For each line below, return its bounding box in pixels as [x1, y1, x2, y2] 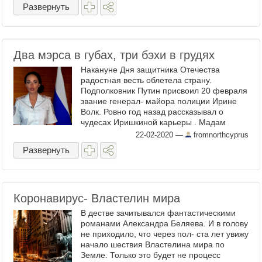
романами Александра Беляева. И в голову [81, 219, 248, 228]
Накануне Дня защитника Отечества [81, 65, 220, 74]
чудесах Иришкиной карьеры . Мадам [81, 118, 226, 127]
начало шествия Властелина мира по [81, 240, 225, 249]
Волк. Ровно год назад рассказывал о [81, 107, 223, 116]
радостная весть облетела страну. [81, 75, 212, 85]
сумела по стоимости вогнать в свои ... [81, 139, 229, 148]
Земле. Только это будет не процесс [81, 250, 220, 260]
